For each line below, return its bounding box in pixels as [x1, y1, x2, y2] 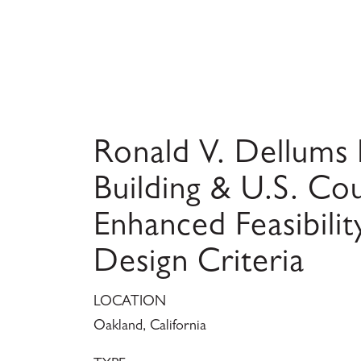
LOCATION [93, 295, 166, 310]
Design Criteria [93, 247, 305, 281]
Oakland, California [93, 319, 206, 334]
